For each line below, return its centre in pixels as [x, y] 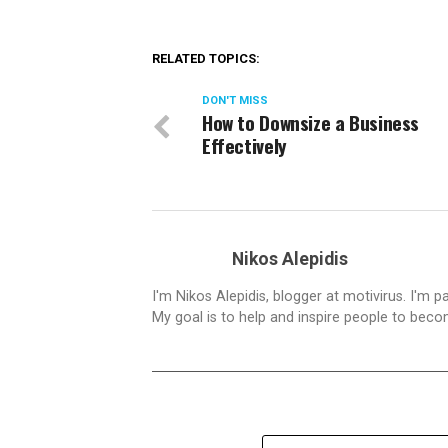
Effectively [244, 146]
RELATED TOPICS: [206, 59]
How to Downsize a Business [311, 123]
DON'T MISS [235, 101]
